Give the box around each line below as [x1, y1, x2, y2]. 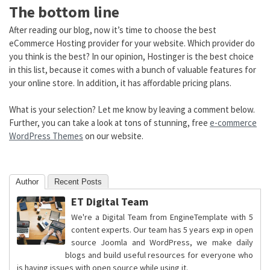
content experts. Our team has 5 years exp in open [71, 224, 253, 235]
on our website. [83, 130, 143, 142]
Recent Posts [54, 177, 102, 186]
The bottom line [9, 1, 119, 22]
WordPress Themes [9, 130, 83, 142]
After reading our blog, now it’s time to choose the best [9, 24, 216, 36]
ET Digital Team [71, 194, 148, 209]
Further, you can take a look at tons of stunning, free [9, 117, 210, 129]
